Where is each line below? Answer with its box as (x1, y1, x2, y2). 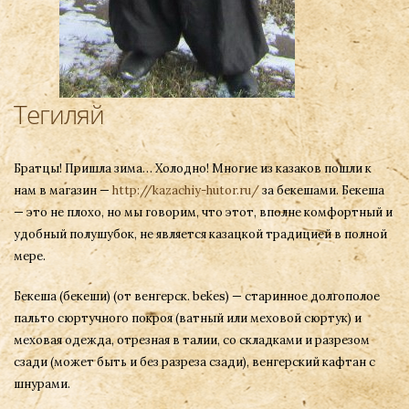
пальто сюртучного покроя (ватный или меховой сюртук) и (14, 310, 362, 326)
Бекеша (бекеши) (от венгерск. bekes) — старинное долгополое (14, 288, 380, 304)
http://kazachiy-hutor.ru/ (112, 183, 259, 198)
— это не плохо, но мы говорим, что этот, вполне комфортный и (14, 204, 393, 220)
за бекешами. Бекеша (259, 183, 384, 198)
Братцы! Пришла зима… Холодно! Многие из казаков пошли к (14, 161, 372, 176)
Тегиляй (14, 97, 104, 131)
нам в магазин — (14, 183, 112, 198)
